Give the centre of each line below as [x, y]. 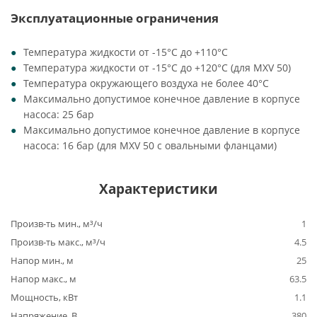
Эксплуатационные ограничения [115, 18]
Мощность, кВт [44, 297]
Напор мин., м [42, 260]
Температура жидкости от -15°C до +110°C [126, 52]
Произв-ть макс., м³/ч [58, 242]
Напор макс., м [44, 279]
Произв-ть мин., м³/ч [57, 224]
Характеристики [158, 189]
